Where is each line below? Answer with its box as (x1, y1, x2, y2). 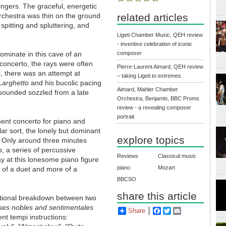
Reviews (117, 153, 139, 159)
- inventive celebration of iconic (117, 41, 193, 47)
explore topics (117, 134, 185, 146)
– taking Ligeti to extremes (117, 73, 182, 79)
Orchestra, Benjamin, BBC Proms (117, 95, 200, 102)
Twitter (171, 207, 191, 215)
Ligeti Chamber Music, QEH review (117, 32, 203, 38)
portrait (117, 114, 135, 120)
